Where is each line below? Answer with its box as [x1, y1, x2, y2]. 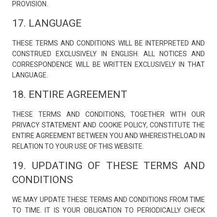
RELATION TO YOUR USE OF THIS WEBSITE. [12, 142, 144, 150]
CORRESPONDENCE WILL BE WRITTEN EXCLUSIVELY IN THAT [12, 61, 205, 68]
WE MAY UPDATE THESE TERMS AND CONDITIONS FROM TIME [12, 196, 205, 203]
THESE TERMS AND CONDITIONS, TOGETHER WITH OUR [12, 110, 205, 118]
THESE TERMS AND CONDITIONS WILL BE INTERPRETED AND [12, 39, 205, 47]
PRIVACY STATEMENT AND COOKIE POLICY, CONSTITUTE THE [12, 121, 205, 129]
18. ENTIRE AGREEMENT [12, 89, 127, 100]
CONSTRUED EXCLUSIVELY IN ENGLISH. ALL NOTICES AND [12, 50, 205, 58]
